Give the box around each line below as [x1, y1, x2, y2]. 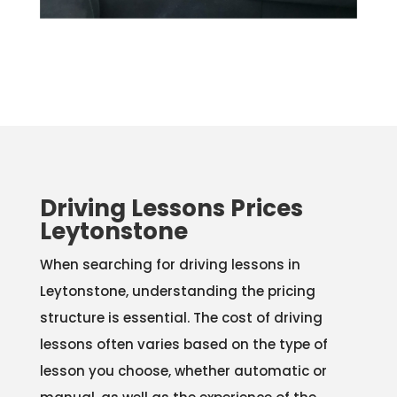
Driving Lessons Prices [39, 192, 303, 225]
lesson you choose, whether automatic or [39, 362, 327, 381]
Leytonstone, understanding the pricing [39, 282, 315, 301]
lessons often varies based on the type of [39, 335, 328, 354]
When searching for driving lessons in [39, 255, 300, 275]
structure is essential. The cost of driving [39, 308, 323, 328]
